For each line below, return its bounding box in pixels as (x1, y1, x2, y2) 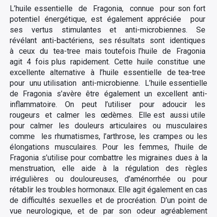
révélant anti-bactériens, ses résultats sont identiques (10, 36, 207, 45)
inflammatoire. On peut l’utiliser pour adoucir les (10, 100, 207, 109)
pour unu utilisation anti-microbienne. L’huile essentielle (10, 78, 207, 88)
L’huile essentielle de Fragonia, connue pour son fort (10, 4, 207, 13)
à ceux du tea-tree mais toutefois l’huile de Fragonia (10, 46, 207, 56)
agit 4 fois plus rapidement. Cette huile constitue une (10, 57, 207, 66)
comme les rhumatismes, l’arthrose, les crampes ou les (10, 132, 207, 141)
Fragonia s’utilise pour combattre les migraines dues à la (10, 153, 207, 162)
